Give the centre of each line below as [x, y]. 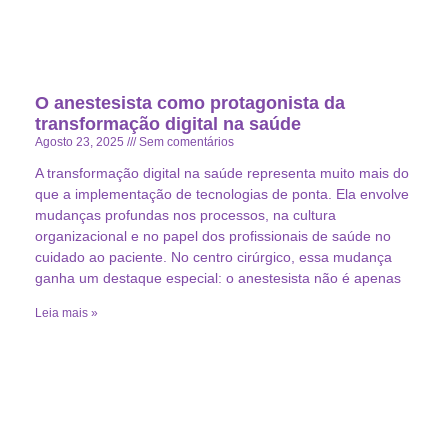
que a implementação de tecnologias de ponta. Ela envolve [222, 194]
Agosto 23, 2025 [81, 142]
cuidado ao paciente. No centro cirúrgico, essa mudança [213, 257]
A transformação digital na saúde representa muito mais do [222, 173]
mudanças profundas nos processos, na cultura [185, 215]
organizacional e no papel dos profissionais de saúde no [213, 236]
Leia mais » [66, 313]
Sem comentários [185, 142]
